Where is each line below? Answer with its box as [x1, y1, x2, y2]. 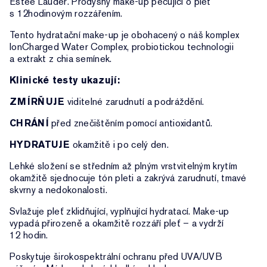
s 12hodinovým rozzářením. [10, 7, 123, 20]
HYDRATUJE [10, 138, 70, 151]
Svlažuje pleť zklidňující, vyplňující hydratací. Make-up [10, 205, 229, 218]
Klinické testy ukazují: [10, 74, 120, 86]
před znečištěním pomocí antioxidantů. [48, 117, 213, 129]
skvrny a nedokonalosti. [10, 184, 107, 196]
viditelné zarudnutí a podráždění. [64, 95, 204, 108]
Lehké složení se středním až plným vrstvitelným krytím [10, 160, 238, 172]
